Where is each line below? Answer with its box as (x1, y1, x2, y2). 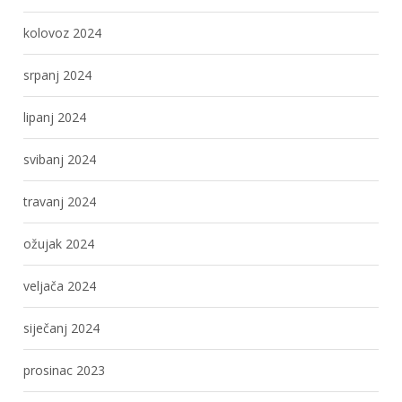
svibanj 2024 (23, 150, 97, 168)
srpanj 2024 (23, 66, 92, 83)
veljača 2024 (23, 276, 97, 294)
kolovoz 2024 (23, 23, 102, 41)
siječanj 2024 (23, 319, 100, 336)
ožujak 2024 (23, 234, 95, 252)
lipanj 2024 (23, 108, 87, 126)
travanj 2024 (23, 192, 97, 210)
